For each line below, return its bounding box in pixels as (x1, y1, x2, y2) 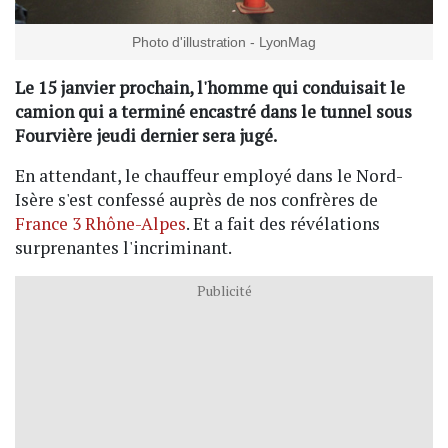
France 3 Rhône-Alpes (15, 211, 186, 235)
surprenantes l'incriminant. (15, 235, 232, 259)
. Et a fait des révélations (186, 211, 380, 235)
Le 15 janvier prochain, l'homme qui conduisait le (15, 75, 405, 99)
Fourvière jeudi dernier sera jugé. (15, 123, 277, 147)
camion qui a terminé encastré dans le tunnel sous (15, 99, 412, 123)
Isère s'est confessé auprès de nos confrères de (15, 187, 378, 211)
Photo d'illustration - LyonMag (132, 33, 316, 50)
